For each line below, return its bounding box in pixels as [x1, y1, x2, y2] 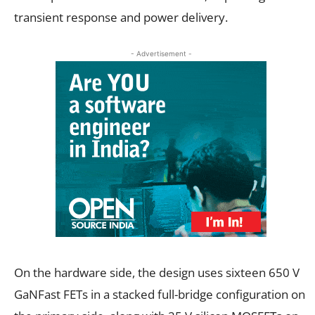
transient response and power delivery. [14, 8, 228, 25]
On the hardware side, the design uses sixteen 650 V [14, 264, 300, 281]
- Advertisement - [130, 49, 192, 58]
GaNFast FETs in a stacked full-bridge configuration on [14, 285, 305, 302]
